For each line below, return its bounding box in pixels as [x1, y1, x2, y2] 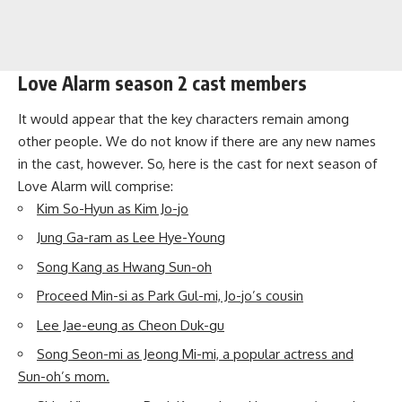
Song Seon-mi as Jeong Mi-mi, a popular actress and [37, 345, 354, 363]
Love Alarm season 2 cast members [18, 71, 307, 95]
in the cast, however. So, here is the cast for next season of [18, 154, 377, 172]
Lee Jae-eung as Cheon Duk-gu [37, 316, 224, 334]
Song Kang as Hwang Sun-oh [37, 258, 212, 275]
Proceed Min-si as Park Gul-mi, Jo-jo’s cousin [37, 287, 303, 304]
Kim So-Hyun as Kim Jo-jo [37, 199, 188, 217]
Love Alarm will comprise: [18, 177, 173, 195]
